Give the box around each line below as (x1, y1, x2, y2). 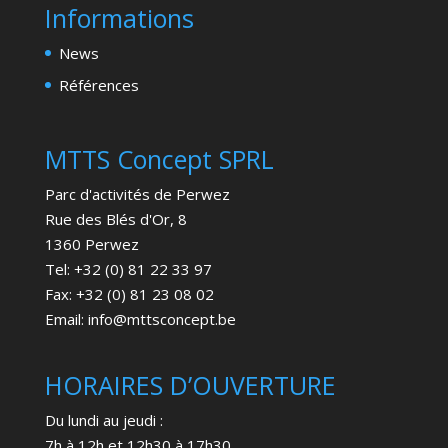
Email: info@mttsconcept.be (44, 309, 236, 330)
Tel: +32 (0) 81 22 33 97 (44, 259, 212, 280)
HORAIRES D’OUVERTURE (44, 368, 336, 403)
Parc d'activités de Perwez (44, 184, 230, 205)
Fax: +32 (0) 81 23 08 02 (44, 284, 214, 305)
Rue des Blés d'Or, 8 (44, 209, 187, 230)
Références (58, 75, 139, 96)
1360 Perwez (44, 234, 139, 255)
